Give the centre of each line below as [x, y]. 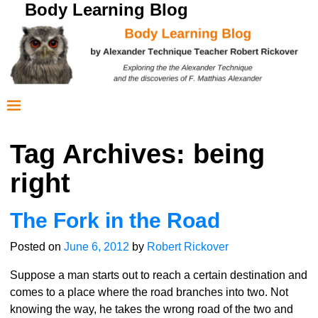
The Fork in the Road [115, 221]
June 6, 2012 [96, 247]
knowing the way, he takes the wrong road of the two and [151, 309]
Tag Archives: [101, 154]
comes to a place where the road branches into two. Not [149, 292]
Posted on [37, 247]
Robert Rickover [187, 247]
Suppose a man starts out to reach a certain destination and [158, 275]
